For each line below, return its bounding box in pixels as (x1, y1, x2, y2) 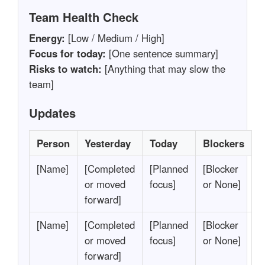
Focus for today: (28, 46, 106, 61)
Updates (28, 104, 76, 122)
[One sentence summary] (105, 46, 218, 61)
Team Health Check (28, 8, 138, 26)
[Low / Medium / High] (64, 31, 164, 46)
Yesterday (84, 136, 131, 151)
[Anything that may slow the (101, 62, 225, 76)
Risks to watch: (28, 62, 102, 76)
